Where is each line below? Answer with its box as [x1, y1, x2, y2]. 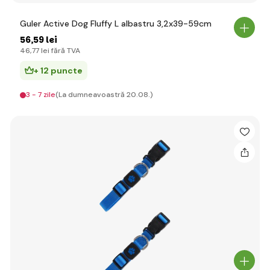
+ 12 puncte [34, 65, 83, 76]
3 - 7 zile [26, 90, 55, 99]
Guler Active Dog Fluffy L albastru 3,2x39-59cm [20, 18, 212, 29]
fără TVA [49, 46, 80, 55]
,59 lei [31, 34, 57, 46]
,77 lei [30, 46, 49, 55]
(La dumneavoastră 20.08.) [55, 90, 153, 99]
